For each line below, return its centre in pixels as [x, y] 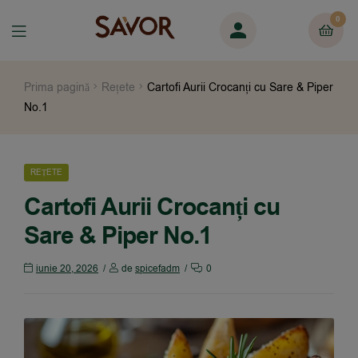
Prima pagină [57, 88]
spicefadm [157, 268]
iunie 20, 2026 [67, 268]
